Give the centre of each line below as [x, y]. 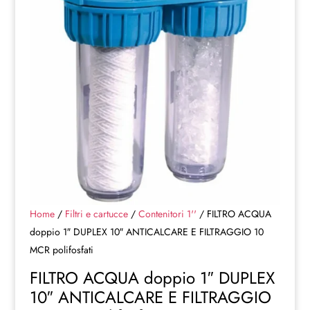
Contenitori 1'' [167, 214]
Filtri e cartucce [96, 214]
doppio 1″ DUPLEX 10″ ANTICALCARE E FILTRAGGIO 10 [146, 232]
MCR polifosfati [61, 250]
